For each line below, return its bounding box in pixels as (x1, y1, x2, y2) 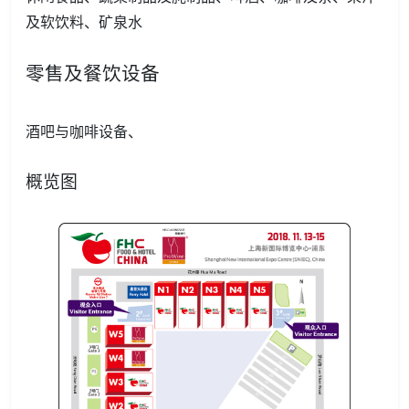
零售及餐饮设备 (26, 58, 160, 87)
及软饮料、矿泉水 (26, 10, 142, 33)
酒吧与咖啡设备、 (26, 120, 142, 142)
